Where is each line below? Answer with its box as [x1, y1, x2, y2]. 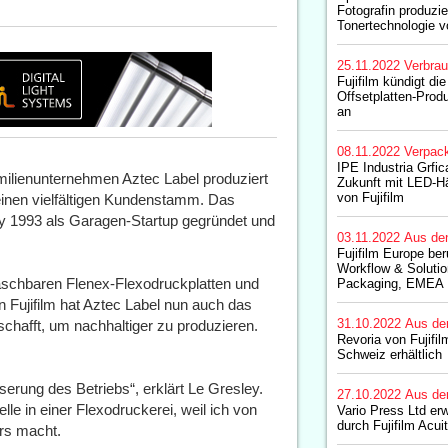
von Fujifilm [336, 190, 404, 205]
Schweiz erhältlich [336, 347, 442, 362]
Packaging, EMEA [336, 276, 444, 291]
